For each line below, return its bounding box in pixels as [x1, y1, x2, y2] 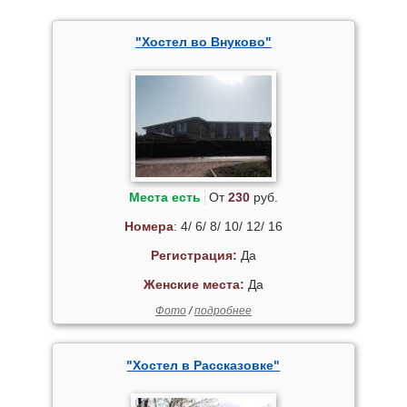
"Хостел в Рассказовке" [126, 357, 281, 372]
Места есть [128, 190, 201, 204]
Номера [124, 219, 174, 233]
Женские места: [143, 277, 244, 292]
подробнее [194, 304, 252, 317]
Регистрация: [150, 248, 237, 263]
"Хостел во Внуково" [134, 35, 272, 50]
